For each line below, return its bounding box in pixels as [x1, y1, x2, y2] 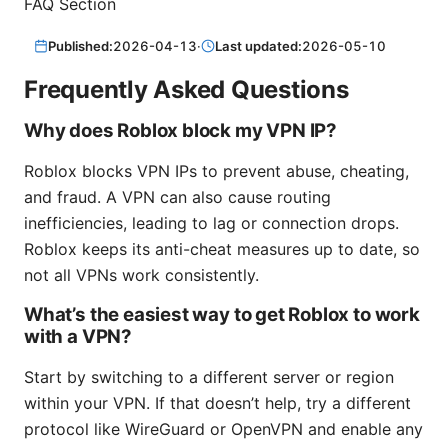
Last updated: [215, 37, 303, 54]
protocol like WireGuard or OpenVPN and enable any [24, 418, 423, 439]
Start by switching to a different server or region [24, 366, 394, 387]
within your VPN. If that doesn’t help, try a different [24, 392, 411, 413]
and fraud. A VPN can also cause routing [24, 186, 331, 207]
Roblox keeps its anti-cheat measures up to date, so [24, 238, 420, 259]
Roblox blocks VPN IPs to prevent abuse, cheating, [24, 160, 409, 181]
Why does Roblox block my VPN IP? [24, 118, 338, 142]
